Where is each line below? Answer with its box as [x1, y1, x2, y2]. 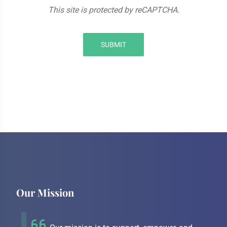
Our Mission [16, 185, 74, 200]
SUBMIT [101, 41, 126, 49]
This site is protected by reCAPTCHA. [48, 5, 179, 15]
